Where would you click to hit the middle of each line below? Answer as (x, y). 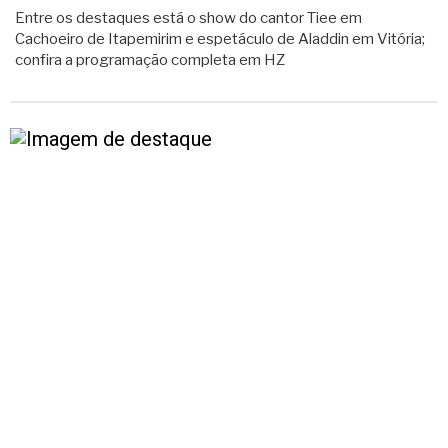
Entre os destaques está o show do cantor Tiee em (188, 18)
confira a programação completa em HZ (150, 60)
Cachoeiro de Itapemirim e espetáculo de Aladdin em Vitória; (220, 39)
